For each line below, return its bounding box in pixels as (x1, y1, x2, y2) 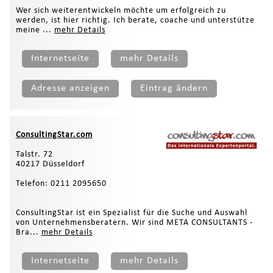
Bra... (15, 227, 41, 237)
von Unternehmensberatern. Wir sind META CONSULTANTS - (15, 218, 253, 227)
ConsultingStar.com (15, 130, 93, 140)
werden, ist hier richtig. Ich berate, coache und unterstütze (15, 15, 255, 25)
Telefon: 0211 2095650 (15, 179, 107, 188)
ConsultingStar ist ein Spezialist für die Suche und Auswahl (15, 208, 247, 218)
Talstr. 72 (15, 149, 53, 159)
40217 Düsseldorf (15, 159, 85, 169)
